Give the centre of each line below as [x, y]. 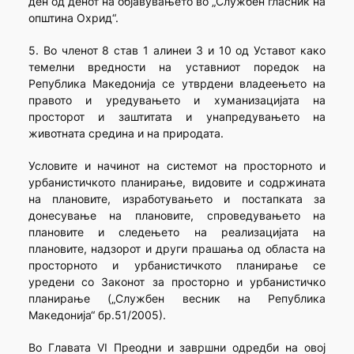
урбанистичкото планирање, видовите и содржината [177, 183]
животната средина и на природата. [126, 134]
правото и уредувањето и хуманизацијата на [177, 100]
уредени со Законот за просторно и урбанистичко [177, 282]
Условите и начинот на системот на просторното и [177, 166]
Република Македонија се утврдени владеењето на [177, 84]
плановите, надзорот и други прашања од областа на [177, 249]
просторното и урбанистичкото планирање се [177, 265]
